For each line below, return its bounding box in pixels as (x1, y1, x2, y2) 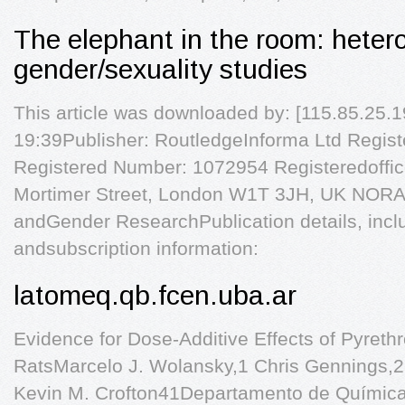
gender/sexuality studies (14, 54, 307, 84)
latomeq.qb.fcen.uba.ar (14, 280, 297, 310)
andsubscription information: (14, 238, 259, 259)
